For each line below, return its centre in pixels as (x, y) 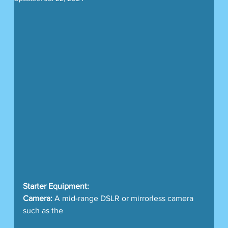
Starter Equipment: (56, 186)
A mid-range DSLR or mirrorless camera (124, 198)
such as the (44, 210)
